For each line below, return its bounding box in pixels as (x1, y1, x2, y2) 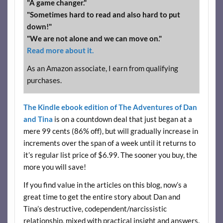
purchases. (26, 75, 62, 85)
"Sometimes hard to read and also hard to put (26, 10, 180, 19)
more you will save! (23, 162, 86, 172)
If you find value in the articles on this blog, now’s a (23, 180, 187, 189)
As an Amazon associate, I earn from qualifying (26, 63, 178, 73)
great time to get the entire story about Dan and (23, 192, 180, 201)
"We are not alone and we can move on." (26, 34, 162, 43)
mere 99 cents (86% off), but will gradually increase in (23, 126, 198, 136)
